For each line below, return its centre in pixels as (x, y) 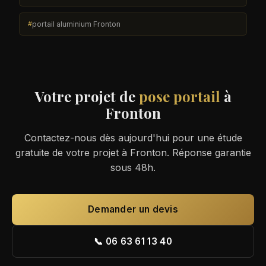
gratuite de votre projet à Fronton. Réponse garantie (133, 152)
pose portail (179, 96)
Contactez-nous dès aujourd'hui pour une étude (133, 137)
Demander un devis (133, 210)
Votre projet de (87, 96)
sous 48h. (133, 167)
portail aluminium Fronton (77, 24)
